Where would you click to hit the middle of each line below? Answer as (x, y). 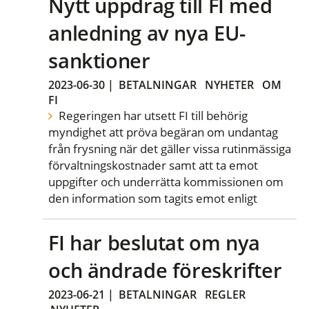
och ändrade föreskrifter (165, 270)
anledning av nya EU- (147, 33)
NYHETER (230, 84)
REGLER (226, 294)
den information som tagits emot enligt (153, 198)
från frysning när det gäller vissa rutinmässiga (170, 148)
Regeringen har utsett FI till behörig (151, 115)
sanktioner (99, 61)
